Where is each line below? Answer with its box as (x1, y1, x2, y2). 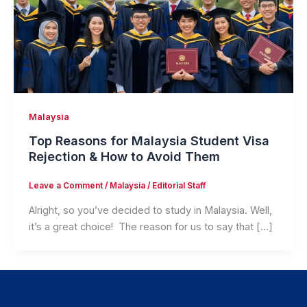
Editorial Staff (151, 181, 206, 191)
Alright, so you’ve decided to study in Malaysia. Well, (28, 204, 272, 217)
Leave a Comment (28, 181, 103, 191)
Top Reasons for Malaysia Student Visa (28, 132, 269, 148)
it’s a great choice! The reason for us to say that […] (28, 220, 273, 233)
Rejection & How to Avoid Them (28, 148, 220, 164)
